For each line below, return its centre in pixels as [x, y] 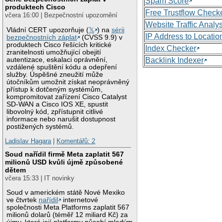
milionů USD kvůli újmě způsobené [64, 162]
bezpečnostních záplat [42, 37]
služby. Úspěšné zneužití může [55, 74]
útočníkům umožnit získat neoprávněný [68, 82]
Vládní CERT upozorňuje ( [48, 30]
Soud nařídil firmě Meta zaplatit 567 [65, 154]
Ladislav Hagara [28, 141]
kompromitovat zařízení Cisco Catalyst [67, 97]
